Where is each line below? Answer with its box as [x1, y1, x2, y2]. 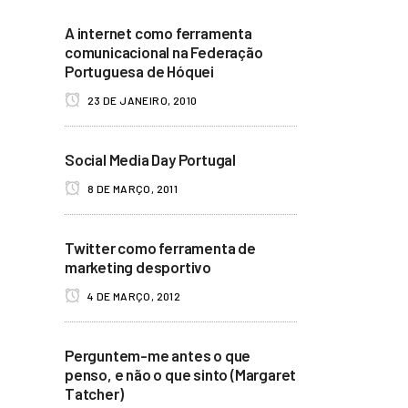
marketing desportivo [65, 258, 212, 276]
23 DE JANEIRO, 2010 [85, 94, 198, 107]
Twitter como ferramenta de [65, 239, 256, 257]
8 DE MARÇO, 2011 [85, 182, 178, 195]
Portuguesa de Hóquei [65, 62, 215, 80]
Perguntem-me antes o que [65, 346, 251, 364]
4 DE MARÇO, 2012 [85, 290, 181, 302]
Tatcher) [65, 384, 124, 403]
